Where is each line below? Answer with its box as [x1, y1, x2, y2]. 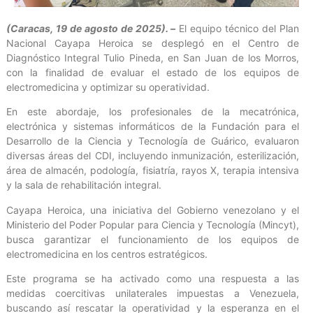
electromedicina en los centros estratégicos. [6, 247, 208, 260]
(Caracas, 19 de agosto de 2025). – [6, 22, 176, 34]
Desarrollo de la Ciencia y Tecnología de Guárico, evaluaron [6, 135, 299, 147]
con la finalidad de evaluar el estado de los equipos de [6, 66, 299, 78]
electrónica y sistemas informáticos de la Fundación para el [6, 120, 299, 133]
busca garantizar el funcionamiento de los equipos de [6, 233, 299, 245]
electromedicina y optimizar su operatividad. [6, 80, 210, 93]
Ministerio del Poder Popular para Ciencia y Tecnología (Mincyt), [6, 218, 299, 231]
